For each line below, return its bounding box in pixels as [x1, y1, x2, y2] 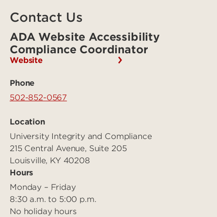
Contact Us [10, 10, 83, 25]
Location [10, 117, 45, 126]
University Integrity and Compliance [10, 131, 152, 141]
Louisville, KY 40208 [10, 155, 90, 165]
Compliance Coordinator [10, 43, 148, 56]
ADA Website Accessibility [10, 31, 160, 43]
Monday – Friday [10, 182, 76, 192]
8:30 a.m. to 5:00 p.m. [10, 194, 96, 204]
